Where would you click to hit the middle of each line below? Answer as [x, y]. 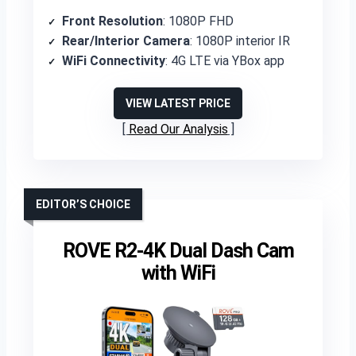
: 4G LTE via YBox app [225, 61]
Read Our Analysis [178, 129]
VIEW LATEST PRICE [178, 103]
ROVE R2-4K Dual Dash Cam [178, 251]
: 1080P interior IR [240, 41]
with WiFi [178, 273]
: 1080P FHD [198, 21]
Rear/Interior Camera [126, 41]
